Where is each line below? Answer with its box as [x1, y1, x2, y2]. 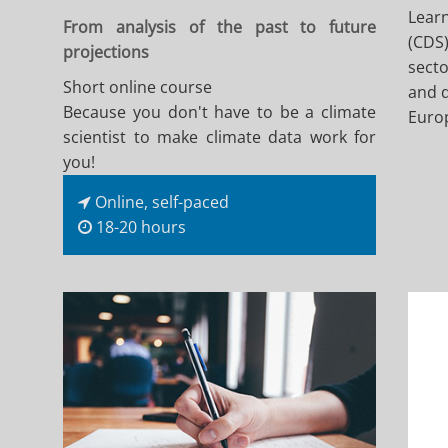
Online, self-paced [91, 191, 230, 214]
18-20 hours [92, 216, 187, 239]
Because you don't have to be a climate [63, 101, 377, 124]
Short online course [63, 76, 213, 99]
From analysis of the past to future [63, 16, 377, 39]
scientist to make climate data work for [63, 126, 377, 149]
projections [63, 41, 150, 64]
